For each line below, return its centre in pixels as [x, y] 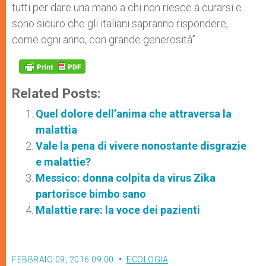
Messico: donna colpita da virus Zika [126, 178]
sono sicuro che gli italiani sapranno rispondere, [120, 23]
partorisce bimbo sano [91, 194]
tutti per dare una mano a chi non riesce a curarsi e [127, 7]
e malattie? [63, 162]
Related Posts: [56, 93]
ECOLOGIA [147, 259]
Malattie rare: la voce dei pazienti [118, 210]
